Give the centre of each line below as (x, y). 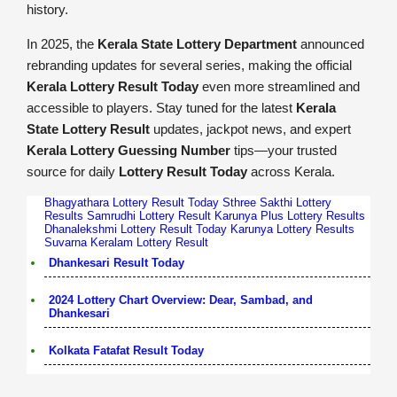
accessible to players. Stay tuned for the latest (161, 107)
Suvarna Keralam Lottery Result (126, 242)
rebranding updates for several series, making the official (189, 65)
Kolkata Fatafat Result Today (126, 350)
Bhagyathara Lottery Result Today (132, 202)
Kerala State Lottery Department (197, 43)
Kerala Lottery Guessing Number (128, 150)
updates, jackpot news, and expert (250, 128)
